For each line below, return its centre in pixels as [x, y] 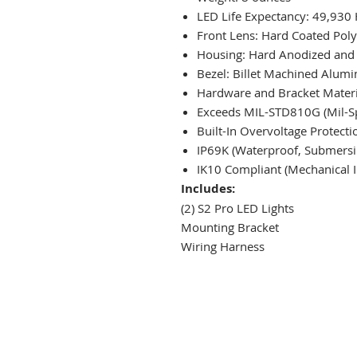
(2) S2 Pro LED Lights [237, 208]
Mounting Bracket [230, 227]
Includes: [208, 188]
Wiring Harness [223, 246]
